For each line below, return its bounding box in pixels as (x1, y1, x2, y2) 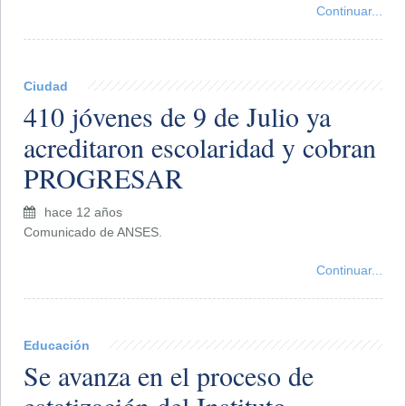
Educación (24, 337, 90, 353)
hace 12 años (44, 204, 122, 219)
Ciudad (24, 78, 68, 93)
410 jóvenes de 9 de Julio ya (24, 97, 331, 134)
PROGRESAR (24, 159, 183, 196)
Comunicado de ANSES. (24, 224, 162, 239)
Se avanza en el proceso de (24, 356, 314, 393)
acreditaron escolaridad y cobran (24, 128, 376, 165)
